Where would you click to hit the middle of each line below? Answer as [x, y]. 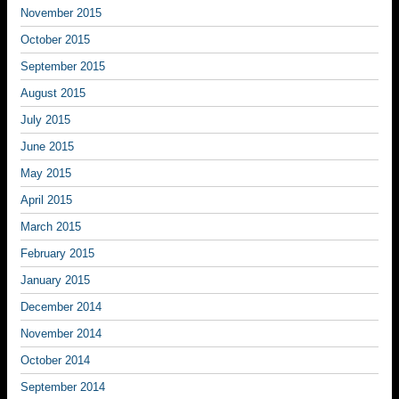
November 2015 [61, 13]
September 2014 [63, 387]
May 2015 [46, 173]
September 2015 [63, 66]
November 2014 [61, 334]
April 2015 [46, 200]
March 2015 [51, 227]
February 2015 [57, 253]
